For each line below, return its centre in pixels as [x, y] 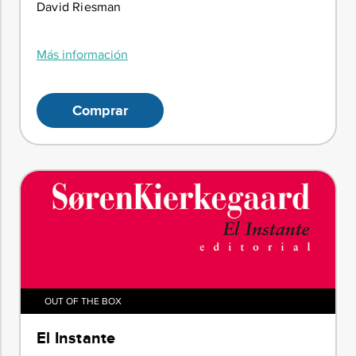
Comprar [100, 111]
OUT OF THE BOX [83, 301]
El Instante [76, 338]
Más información [82, 55]
